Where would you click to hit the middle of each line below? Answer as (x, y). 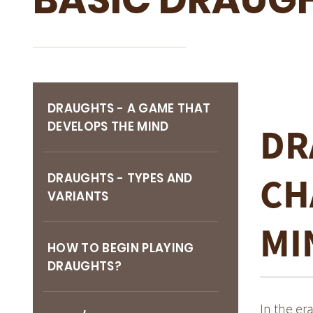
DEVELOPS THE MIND (108, 126)
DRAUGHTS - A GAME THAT (129, 108)
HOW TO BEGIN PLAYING (121, 248)
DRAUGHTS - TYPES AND (120, 178)
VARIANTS (78, 196)
